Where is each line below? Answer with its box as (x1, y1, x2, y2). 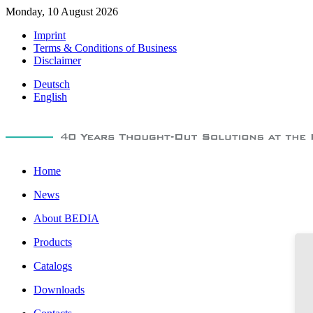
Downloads (34, 284, 85, 296)
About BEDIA (34, 212, 99, 224)
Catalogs (34, 260, 72, 272)
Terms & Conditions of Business (34, 42, 177, 54)
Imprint (34, 29, 66, 41)
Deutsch (34, 78, 70, 90)
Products (34, 236, 72, 248)
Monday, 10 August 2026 (6, 6, 118, 17)
